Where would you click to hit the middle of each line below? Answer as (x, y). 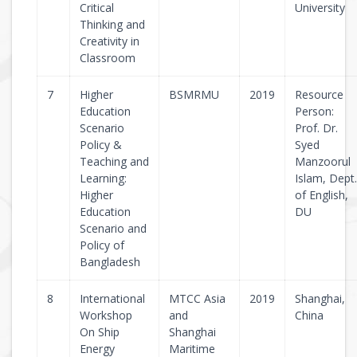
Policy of (102, 245)
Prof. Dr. (316, 128)
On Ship (100, 332)
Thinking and (112, 24)
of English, (322, 195)
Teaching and (114, 161)
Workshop (106, 315)
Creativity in (110, 41)
